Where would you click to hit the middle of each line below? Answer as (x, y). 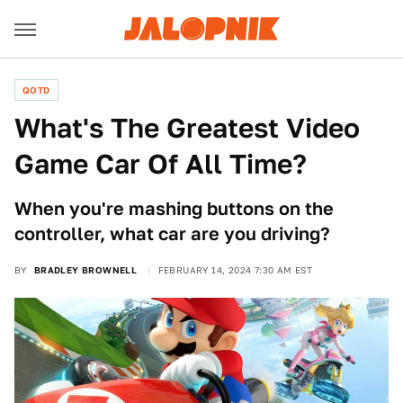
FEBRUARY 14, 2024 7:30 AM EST (235, 270)
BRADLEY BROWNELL (85, 270)
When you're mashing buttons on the (174, 209)
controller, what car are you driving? (172, 234)
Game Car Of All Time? (161, 164)
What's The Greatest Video (187, 128)
